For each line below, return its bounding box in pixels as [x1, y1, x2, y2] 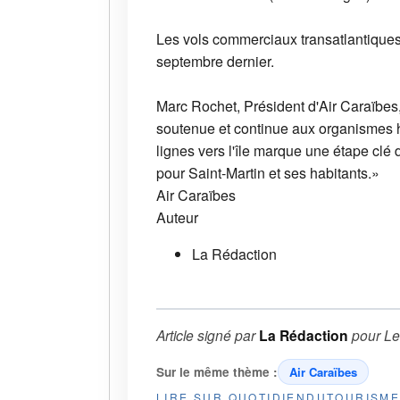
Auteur [156, 206, 198, 228]
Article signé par [156, 324, 259, 345]
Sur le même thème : [156, 362, 278, 380]
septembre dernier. [156, 50, 274, 71]
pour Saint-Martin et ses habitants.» [156, 162, 379, 183]
